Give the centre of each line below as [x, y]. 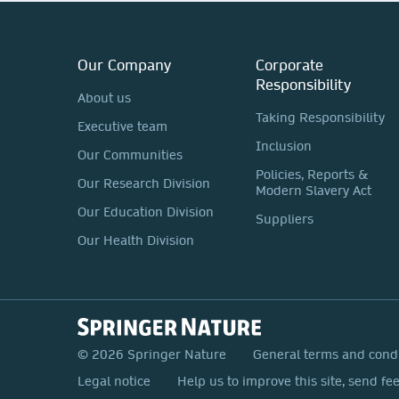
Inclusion [284, 146]
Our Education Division [146, 212]
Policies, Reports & [312, 175]
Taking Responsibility [320, 118]
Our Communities [130, 155]
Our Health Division [136, 240]
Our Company [124, 65]
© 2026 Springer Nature [152, 354]
